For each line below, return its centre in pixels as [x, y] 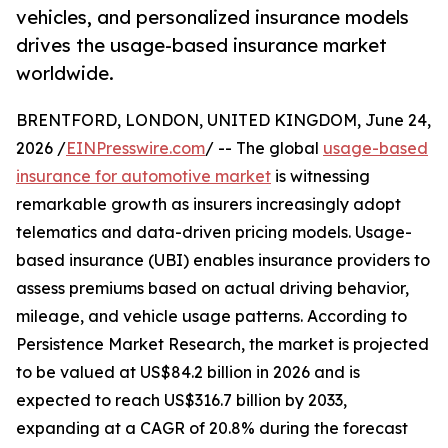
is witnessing [320, 176]
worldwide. [65, 73]
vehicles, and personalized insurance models [212, 17]
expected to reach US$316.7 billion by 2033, [181, 400]
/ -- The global [264, 148]
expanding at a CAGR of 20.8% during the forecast [212, 428]
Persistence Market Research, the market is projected [222, 344]
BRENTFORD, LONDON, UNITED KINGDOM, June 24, [223, 120]
